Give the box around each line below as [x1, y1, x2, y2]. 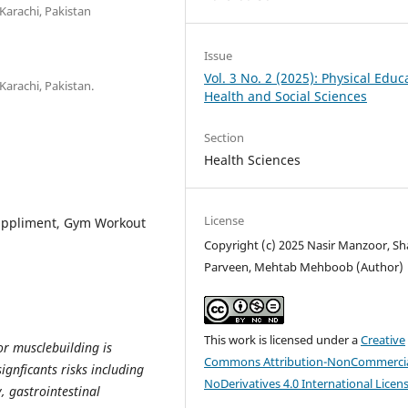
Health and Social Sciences [204, 87, 368, 105]
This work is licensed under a [204, 331, 362, 349]
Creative [361, 331, 406, 349]
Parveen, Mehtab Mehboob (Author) [204, 259, 404, 276]
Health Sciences [204, 151, 301, 169]
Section [204, 129, 245, 147]
